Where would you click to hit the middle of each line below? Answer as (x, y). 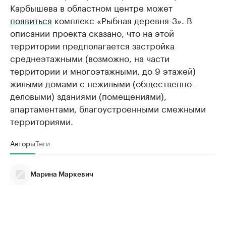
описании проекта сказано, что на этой (92, 32)
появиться (31, 20)
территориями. (42, 121)
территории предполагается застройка (92, 45)
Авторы (23, 143)
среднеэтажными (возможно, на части (90, 58)
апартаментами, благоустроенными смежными (108, 108)
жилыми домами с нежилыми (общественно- (102, 83)
